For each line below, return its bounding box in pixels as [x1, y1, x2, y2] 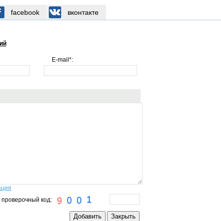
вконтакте [67, 8, 99, 16]
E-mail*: [51, 56, 73, 63]
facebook [10, 8, 39, 16]
